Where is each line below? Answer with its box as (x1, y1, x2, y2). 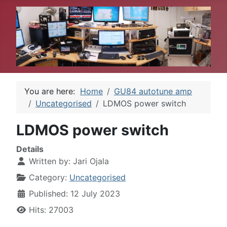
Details (16, 143, 44, 154)
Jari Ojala (73, 156, 109, 166)
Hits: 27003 (29, 204, 73, 215)
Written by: (26, 156, 73, 166)
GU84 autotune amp (114, 86, 192, 96)
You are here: (24, 86, 80, 96)
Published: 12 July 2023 (29, 188, 120, 199)
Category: (26, 172, 69, 182)
